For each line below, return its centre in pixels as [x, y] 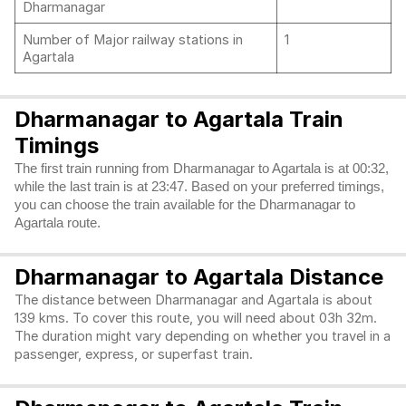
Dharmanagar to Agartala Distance [199, 277]
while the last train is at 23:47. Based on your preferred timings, [199, 187]
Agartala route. [58, 223]
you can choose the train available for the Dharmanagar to [185, 205]
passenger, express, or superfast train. [135, 354]
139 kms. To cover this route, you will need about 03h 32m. [196, 318]
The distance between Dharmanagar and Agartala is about [193, 300]
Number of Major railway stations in [133, 40]
